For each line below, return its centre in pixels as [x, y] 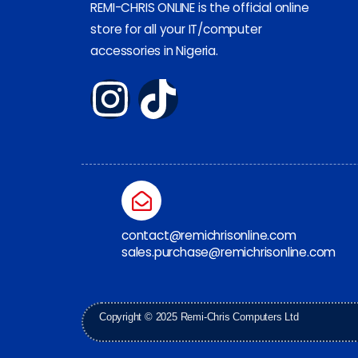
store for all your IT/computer [176, 30]
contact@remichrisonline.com [209, 236]
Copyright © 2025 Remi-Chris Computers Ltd [199, 317]
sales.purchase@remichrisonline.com [229, 253]
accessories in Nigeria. [154, 51]
